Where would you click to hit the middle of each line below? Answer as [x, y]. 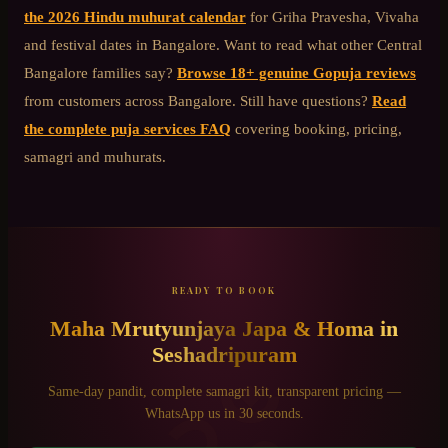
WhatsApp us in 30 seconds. [224, 414]
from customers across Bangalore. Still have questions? [196, 101]
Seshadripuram [224, 354]
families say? [130, 73]
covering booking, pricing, [318, 129]
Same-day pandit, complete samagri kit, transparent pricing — [224, 392]
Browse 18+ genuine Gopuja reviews [296, 73]
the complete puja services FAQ [127, 129]
